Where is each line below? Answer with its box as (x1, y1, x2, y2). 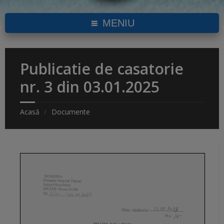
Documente (51, 107, 90, 117)
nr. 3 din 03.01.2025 (20, 76, 159, 97)
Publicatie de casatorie (20, 58, 183, 79)
